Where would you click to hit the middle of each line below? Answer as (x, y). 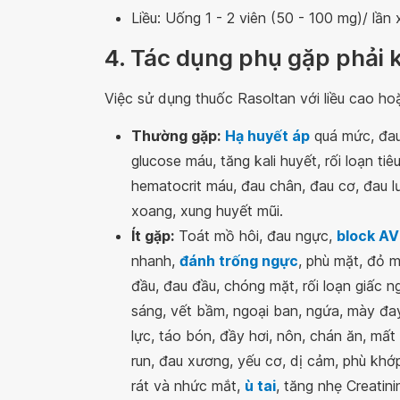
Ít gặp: (153, 236)
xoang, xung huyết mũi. (207, 211)
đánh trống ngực (239, 261)
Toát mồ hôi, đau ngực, (255, 236)
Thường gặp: (176, 136)
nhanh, (155, 261)
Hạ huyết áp (267, 136)
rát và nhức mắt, (188, 386)
